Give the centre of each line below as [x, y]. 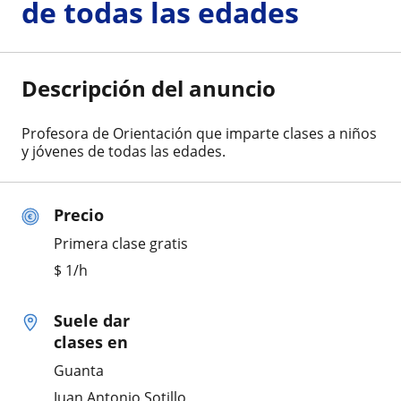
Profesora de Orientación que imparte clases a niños [199, 133]
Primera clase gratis [121, 243]
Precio [79, 214]
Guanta [79, 370]
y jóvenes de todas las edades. [124, 151]
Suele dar [92, 320]
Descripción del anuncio [149, 88]
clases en [91, 341]
